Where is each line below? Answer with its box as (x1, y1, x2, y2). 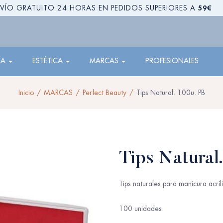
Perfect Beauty (82, 88, 126, 97)
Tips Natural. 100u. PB (136, 88, 205, 97)
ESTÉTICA (32, 56, 65, 65)
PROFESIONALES (145, 56, 199, 65)
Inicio (18, 88, 34, 97)
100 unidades (119, 204, 162, 213)
